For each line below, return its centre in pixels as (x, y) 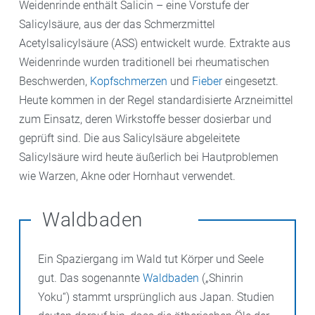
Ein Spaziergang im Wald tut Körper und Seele (151, 259)
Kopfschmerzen (129, 81)
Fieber (207, 81)
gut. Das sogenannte (90, 278)
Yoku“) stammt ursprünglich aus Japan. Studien (156, 297)
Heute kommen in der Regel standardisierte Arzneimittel (156, 100)
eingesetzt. (250, 81)
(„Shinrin (221, 278)
